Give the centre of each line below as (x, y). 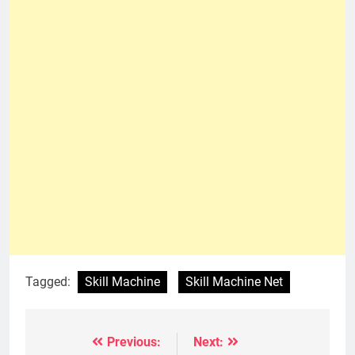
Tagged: (50, 281)
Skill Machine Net (234, 281)
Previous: (134, 342)
